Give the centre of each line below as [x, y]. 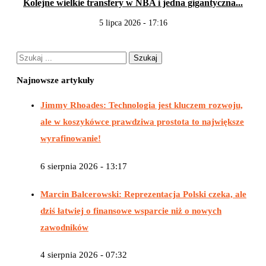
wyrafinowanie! [71, 139]
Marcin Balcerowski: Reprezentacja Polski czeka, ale [143, 194]
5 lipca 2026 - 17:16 [133, 23]
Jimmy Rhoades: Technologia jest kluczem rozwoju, [142, 105]
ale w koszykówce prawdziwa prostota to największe [142, 122]
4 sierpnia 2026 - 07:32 [84, 255]
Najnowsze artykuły [56, 80]
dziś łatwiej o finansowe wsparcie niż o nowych [131, 210]
